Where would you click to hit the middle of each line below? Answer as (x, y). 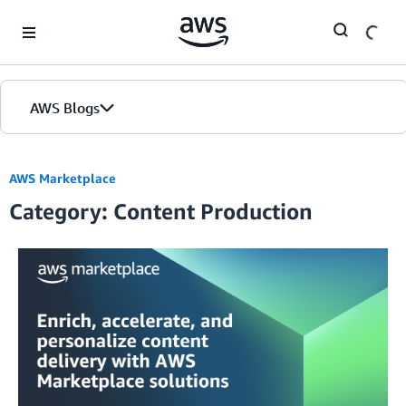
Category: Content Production (161, 211)
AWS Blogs (65, 108)
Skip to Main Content (68, 18)
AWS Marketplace (63, 178)
